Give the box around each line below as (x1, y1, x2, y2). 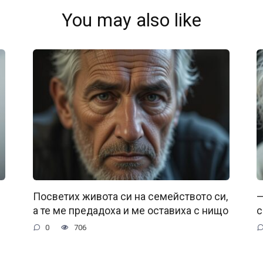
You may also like (62, 9, 201, 31)
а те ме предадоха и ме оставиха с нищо (32, 205, 228, 217)
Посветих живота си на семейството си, (32, 191, 228, 203)
